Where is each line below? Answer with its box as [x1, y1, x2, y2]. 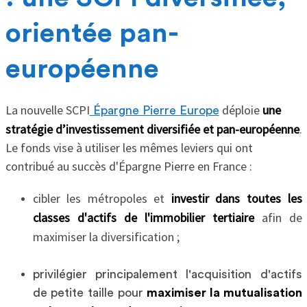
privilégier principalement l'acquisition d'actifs [32, 267, 302, 280]
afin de [254, 209, 302, 225]
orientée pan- [5, 19, 179, 47]
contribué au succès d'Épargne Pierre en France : [5, 158, 255, 174]
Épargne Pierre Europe [89, 103, 219, 116]
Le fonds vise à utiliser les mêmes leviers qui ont [5, 139, 253, 156]
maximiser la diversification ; [32, 228, 182, 245]
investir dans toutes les [171, 190, 302, 206]
